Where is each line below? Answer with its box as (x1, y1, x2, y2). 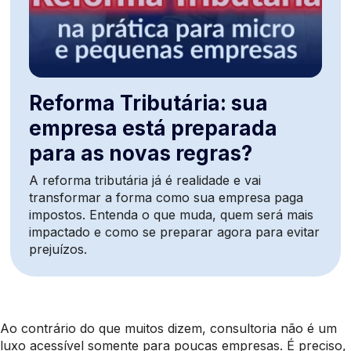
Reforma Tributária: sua (29, 91, 269, 116)
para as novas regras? (29, 141, 253, 166)
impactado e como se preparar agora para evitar (29, 224, 320, 241)
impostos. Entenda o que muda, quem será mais (29, 207, 314, 223)
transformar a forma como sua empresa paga (29, 190, 304, 206)
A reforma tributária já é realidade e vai (29, 172, 262, 189)
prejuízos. (29, 241, 88, 258)
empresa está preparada (29, 116, 278, 141)
